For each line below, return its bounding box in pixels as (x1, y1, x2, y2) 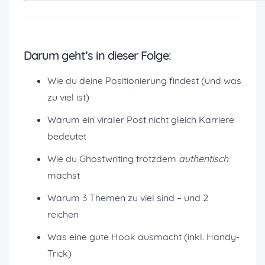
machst (47, 169, 80, 181)
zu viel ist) (47, 91, 89, 103)
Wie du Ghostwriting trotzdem (47, 153, 179, 164)
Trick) (47, 247, 72, 259)
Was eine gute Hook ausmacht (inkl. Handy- (47, 231, 240, 243)
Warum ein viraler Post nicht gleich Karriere (47, 114, 234, 125)
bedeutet (47, 130, 86, 142)
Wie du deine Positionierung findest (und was (47, 75, 241, 86)
